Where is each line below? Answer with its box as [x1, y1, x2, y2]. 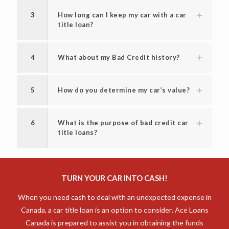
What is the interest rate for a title [58, 5, 181, 14]
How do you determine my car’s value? [58, 123, 190, 131]
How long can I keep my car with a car [58, 48, 187, 56]
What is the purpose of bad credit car [58, 155, 189, 164]
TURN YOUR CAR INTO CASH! [61, 210, 168, 220]
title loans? [58, 165, 97, 174]
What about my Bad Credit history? [58, 90, 180, 99]
